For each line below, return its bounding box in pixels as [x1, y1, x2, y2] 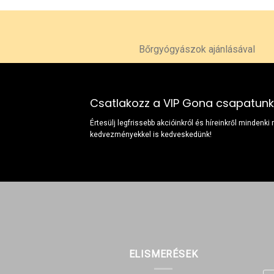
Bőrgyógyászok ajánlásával [139, 43, 255, 56]
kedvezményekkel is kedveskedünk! [90, 130, 212, 139]
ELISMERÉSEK [128, 248, 198, 260]
